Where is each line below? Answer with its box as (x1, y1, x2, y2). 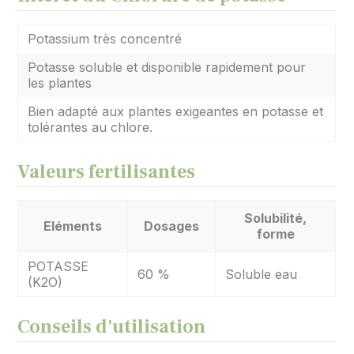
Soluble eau (225, 266, 298, 283)
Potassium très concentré (28, 31, 183, 47)
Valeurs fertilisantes (17, 160, 196, 185)
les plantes (28, 75, 92, 92)
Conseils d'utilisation (17, 314, 206, 340)
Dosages (144, 218, 200, 235)
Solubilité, (244, 210, 307, 227)
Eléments (43, 218, 103, 235)
